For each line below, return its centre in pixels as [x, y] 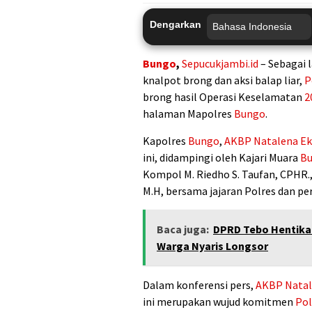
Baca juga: [183, 229]
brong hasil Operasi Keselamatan [224, 96]
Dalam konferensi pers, [199, 284]
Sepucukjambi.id [220, 63]
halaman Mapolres [188, 113]
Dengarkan [175, 24]
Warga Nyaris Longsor [212, 245]
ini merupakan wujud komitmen [219, 301]
